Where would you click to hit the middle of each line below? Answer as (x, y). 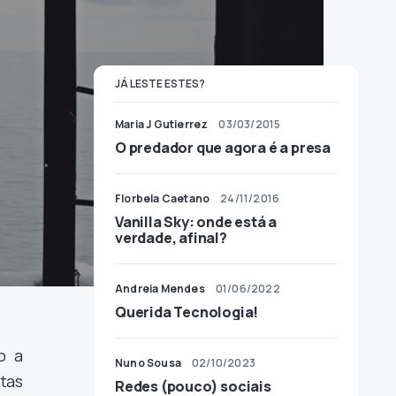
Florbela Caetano (163, 198)
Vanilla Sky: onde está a (196, 222)
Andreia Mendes (160, 289)
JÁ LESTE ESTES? (160, 84)
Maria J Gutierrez (162, 124)
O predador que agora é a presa (223, 148)
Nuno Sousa (148, 363)
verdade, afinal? (171, 238)
